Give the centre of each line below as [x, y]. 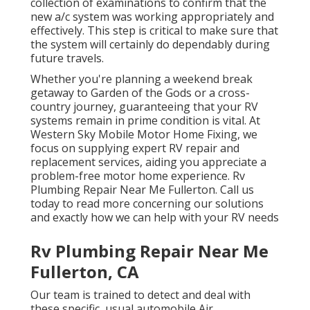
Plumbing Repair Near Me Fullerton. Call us [142, 190]
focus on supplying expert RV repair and [135, 148]
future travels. [67, 58]
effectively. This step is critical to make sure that [154, 31]
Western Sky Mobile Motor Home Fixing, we [144, 135]
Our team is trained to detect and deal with [140, 295]
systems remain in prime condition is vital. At [145, 121]
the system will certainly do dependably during [150, 45]
